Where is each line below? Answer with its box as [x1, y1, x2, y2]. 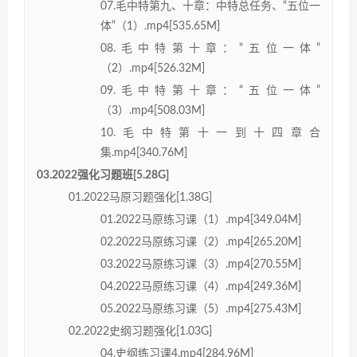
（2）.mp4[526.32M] [100, 62, 205, 74]
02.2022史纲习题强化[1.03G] [69, 325, 212, 337]
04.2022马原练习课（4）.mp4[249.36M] [100, 280, 301, 292]
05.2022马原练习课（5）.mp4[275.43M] [100, 303, 301, 315]
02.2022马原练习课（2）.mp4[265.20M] [100, 236, 301, 248]
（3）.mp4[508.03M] [100, 104, 205, 116]
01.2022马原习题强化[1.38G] [69, 191, 212, 203]
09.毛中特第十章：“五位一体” [100, 84, 320, 96]
